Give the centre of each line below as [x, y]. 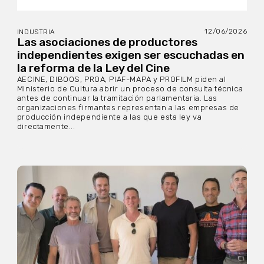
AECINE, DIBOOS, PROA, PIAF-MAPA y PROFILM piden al [121, 80]
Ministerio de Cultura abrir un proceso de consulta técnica [130, 89]
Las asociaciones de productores [107, 42]
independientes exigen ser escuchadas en [131, 55]
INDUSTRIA [36, 32]
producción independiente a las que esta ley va [109, 117]
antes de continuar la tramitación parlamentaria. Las [117, 98]
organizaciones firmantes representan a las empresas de [128, 108]
